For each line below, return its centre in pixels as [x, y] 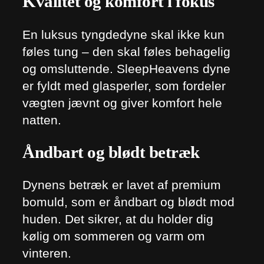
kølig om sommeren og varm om [114, 236]
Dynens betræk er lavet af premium [122, 185]
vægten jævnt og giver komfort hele [122, 103]
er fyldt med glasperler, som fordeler [124, 86]
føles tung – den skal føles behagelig [126, 52]
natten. [42, 120]
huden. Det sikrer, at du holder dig [118, 219]
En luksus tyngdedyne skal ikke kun [123, 35]
